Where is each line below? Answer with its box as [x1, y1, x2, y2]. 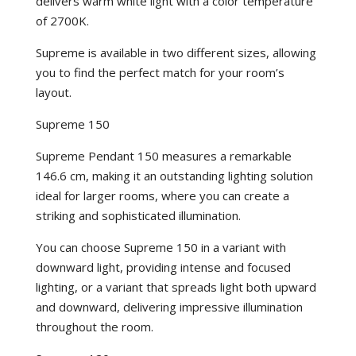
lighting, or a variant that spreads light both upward [35, 278, 316, 295]
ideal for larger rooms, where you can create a [35, 187, 289, 203]
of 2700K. [35, 12, 89, 29]
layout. [35, 83, 72, 100]
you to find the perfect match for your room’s [35, 64, 284, 80]
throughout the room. [35, 318, 153, 335]
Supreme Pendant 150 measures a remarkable [35, 147, 292, 164]
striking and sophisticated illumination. [35, 207, 241, 223]
